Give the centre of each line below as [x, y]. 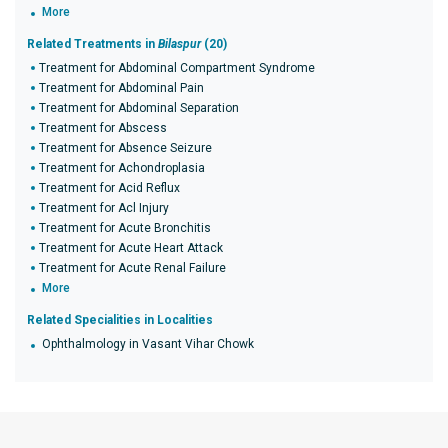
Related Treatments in [92, 44]
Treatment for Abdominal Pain [121, 88]
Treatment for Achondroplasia [122, 168]
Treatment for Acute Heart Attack [131, 248]
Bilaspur [179, 44]
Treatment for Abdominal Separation [139, 108]
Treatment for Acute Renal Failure [132, 268]
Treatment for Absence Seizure [125, 148]
